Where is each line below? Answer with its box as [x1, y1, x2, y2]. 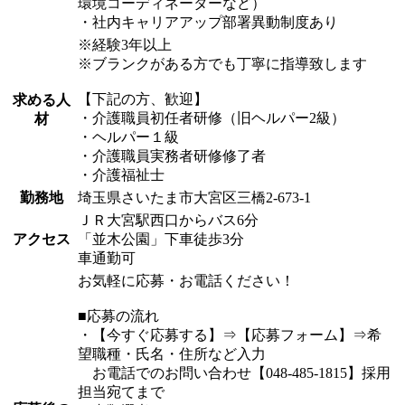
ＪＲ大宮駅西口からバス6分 [78, 212, 259, 229]
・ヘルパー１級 [78, 129, 179, 146]
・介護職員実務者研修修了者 [78, 148, 266, 165]
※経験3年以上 [78, 37, 172, 53]
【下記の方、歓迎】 [78, 91, 208, 108]
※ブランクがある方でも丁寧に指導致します [78, 56, 367, 72]
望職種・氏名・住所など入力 [78, 346, 266, 363]
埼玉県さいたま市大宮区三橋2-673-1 [78, 190, 311, 206]
